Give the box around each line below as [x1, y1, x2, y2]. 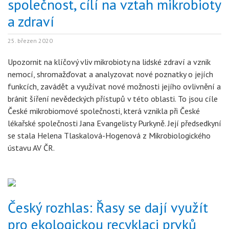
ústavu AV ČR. [8, 143, 55, 153]
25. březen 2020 [8, 37, 53, 44]
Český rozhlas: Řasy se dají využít [8, 198, 208, 217]
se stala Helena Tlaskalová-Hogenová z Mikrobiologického [8, 130, 211, 141]
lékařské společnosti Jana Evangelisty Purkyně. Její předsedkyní [8, 118, 221, 128]
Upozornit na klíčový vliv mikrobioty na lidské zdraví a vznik [8, 57, 211, 67]
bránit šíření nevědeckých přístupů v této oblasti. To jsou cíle [8, 94, 218, 104]
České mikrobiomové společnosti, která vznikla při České [8, 106, 200, 116]
